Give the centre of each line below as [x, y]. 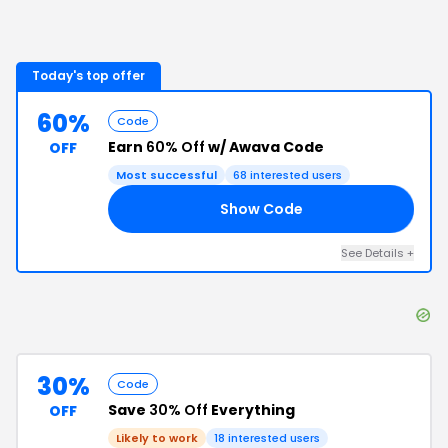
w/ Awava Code [264, 147]
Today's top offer [88, 75]
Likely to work [157, 438]
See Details [374, 253]
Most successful [166, 175]
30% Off [178, 410]
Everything [251, 410]
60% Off [175, 147]
